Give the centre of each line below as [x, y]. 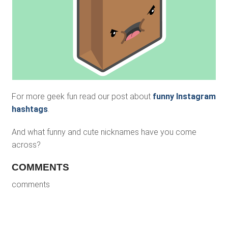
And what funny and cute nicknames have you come [104, 132]
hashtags [30, 109]
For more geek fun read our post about [82, 97]
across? [26, 145]
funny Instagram [184, 97]
